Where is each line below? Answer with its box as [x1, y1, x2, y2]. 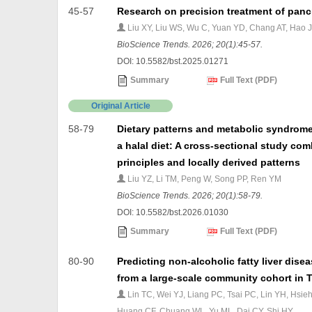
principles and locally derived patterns [117, 157, 301, 169]
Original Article [91, 101, 150, 111]
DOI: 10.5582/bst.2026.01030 [117, 208, 229, 218]
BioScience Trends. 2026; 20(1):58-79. [117, 191, 263, 201]
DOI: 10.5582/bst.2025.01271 [117, 56, 229, 67]
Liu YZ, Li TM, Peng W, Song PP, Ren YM [125, 174, 282, 185]
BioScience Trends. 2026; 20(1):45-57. [117, 40, 263, 50]
